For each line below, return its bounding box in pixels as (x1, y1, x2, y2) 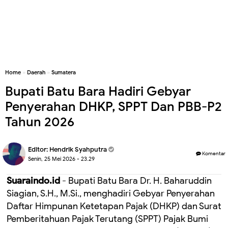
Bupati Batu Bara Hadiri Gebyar (5, 83, 191, 99)
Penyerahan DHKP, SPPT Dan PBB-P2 (5, 99, 222, 115)
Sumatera (51, 69, 76, 76)
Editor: (28, 145, 49, 154)
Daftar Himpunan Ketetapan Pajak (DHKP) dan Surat (7, 201, 221, 212)
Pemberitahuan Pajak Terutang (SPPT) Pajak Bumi (7, 213, 208, 224)
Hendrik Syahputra (49, 145, 107, 154)
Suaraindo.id (7, 175, 60, 186)
